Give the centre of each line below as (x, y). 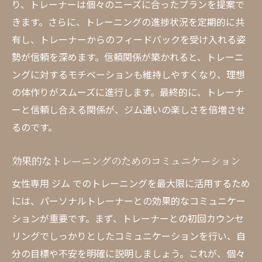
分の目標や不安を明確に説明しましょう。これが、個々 (128, 253)
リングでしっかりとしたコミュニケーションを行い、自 (129, 236)
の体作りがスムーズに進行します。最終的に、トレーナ (128, 92)
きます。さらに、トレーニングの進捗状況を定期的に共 (128, 22)
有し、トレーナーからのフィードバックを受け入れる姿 (129, 39)
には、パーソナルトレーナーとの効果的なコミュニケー (129, 201)
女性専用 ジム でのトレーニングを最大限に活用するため (131, 183)
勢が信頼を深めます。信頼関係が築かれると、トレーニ (128, 57)
